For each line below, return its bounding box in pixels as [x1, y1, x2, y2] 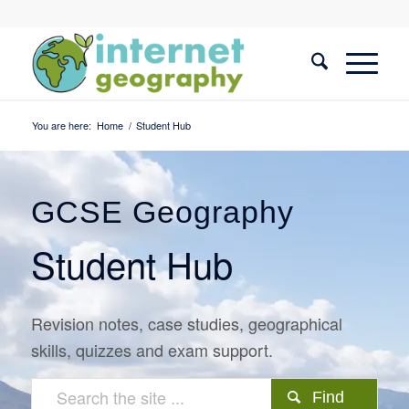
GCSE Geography [30, 195, 294, 229]
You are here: [31, 118, 91, 132]
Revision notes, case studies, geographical [30, 311, 342, 336]
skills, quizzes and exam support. [30, 338, 273, 362]
